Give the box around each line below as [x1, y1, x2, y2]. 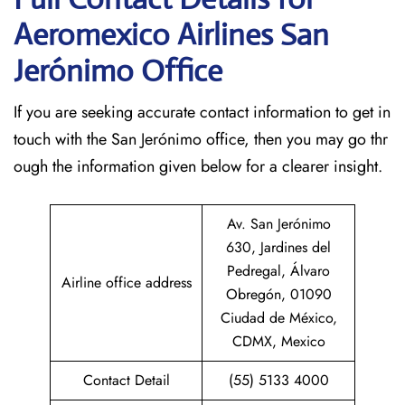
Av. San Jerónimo [226, 213, 331, 234]
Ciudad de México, [220, 307, 337, 328]
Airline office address [61, 272, 192, 293]
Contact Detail [82, 370, 170, 391]
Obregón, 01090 [225, 284, 332, 305]
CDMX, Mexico [231, 331, 325, 352]
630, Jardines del [226, 237, 331, 258]
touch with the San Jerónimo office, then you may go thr [14, 127, 388, 151]
